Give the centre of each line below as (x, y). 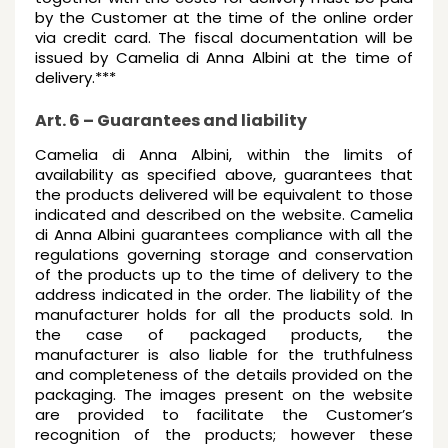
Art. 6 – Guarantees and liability (171, 120)
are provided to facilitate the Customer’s (224, 414)
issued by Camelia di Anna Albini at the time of (224, 57)
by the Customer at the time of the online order (224, 17)
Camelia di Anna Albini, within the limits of (224, 154)
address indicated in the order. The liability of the (224, 294)
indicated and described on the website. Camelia (224, 214)
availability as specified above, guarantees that (224, 174)
